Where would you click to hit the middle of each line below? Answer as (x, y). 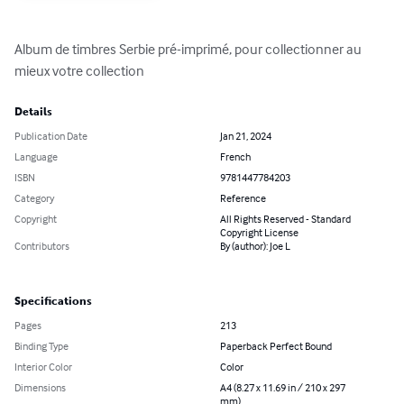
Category (34, 198)
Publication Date (51, 136)
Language (36, 157)
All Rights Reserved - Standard (285, 219)
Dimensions (40, 388)
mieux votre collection (79, 71)
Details (33, 112)
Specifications (53, 302)
